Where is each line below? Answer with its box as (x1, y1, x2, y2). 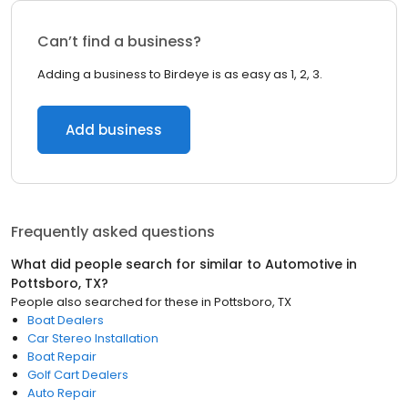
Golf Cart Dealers (27, 366, 128, 383)
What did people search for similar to (11, 255, 265, 273)
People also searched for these (11, 293, 199, 311)
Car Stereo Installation (27, 330, 158, 347)
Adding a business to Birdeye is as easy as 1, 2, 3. (37, 66, 322, 83)
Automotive (265, 255, 342, 273)
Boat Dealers (27, 311, 104, 329)
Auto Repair (27, 384, 97, 402)
